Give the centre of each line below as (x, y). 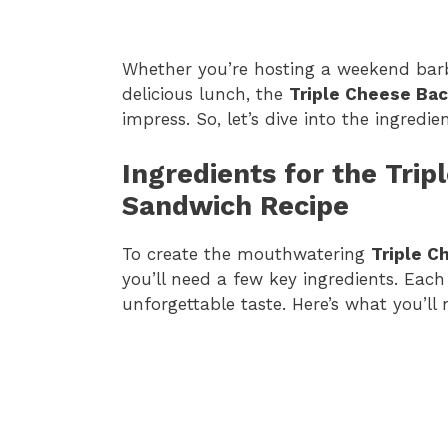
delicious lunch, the (205, 94)
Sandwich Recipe (235, 205)
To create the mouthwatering (246, 253)
